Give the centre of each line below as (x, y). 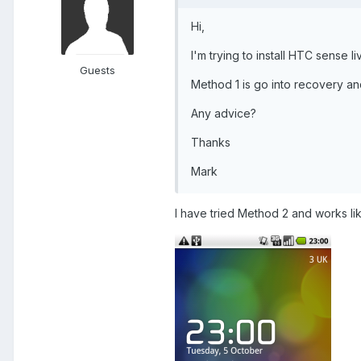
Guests (98, 71)
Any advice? (224, 114)
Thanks (211, 143)
